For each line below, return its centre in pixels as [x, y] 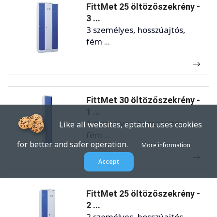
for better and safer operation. [79, 144]
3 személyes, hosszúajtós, [136, 30]
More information [166, 145]
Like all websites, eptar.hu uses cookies [125, 124]
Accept [108, 162]
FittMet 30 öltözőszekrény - [143, 100]
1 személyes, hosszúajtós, [136, 123]
